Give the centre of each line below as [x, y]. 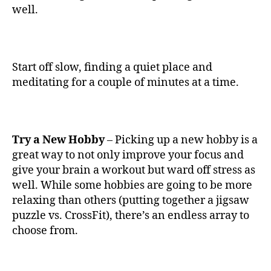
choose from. [46, 231]
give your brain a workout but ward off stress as [134, 171]
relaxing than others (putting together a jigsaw [131, 201]
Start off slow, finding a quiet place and [112, 68]
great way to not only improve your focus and [128, 155]
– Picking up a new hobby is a [181, 140]
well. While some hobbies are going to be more [132, 186]
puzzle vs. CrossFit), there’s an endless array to [131, 216]
